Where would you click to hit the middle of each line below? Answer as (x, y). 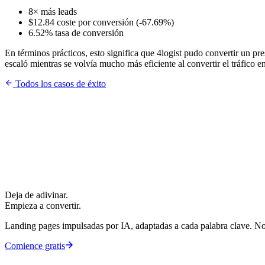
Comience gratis (35, 245)
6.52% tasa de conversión (76, 33)
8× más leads (53, 11)
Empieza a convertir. (43, 205)
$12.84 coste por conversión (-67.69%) (101, 22)
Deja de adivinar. (36, 195)
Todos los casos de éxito (59, 83)
